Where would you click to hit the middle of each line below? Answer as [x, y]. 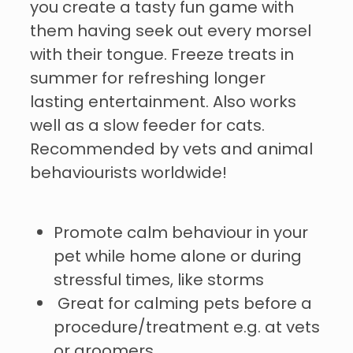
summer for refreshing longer [148, 79]
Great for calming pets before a [183, 305]
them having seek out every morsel [171, 32]
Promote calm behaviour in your [181, 234]
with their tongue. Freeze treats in [162, 56]
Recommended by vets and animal [171, 150]
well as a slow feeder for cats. [147, 126]
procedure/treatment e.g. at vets [187, 328]
